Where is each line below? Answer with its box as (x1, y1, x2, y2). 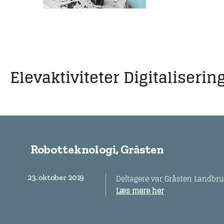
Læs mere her (116, 184, 164, 197)
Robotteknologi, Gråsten (30, 142, 163, 156)
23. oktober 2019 (27, 172, 84, 182)
